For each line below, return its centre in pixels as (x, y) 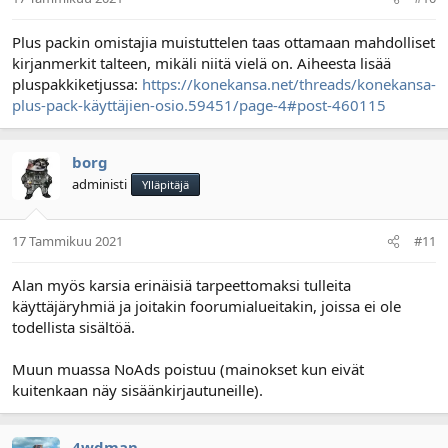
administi (99, 183)
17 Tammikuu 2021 (67, 241)
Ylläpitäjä (165, 184)
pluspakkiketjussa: (77, 83)
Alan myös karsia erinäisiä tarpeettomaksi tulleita (181, 285)
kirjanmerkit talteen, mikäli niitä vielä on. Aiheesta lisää (201, 62)
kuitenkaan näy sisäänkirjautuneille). (137, 390)
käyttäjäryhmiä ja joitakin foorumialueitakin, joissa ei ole (206, 306)
